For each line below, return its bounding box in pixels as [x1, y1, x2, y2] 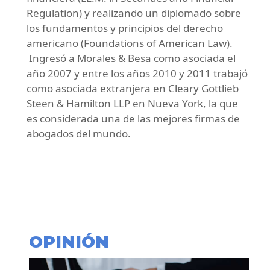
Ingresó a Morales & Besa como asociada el [27, 51, 236, 66]
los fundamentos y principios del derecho [27, 21, 223, 36]
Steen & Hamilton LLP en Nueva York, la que [27, 96, 238, 111]
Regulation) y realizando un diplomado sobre [27, 6, 241, 20]
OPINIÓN [29, 232, 109, 253]
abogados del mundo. [27, 127, 131, 141]
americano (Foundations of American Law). [27, 36, 233, 51]
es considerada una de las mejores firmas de [27, 111, 240, 126]
